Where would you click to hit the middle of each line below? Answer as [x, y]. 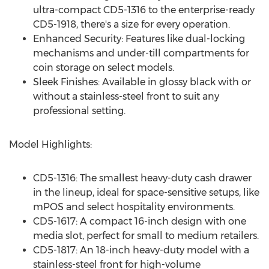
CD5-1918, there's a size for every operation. [131, 24]
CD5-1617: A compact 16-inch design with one [140, 221]
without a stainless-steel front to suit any [126, 96]
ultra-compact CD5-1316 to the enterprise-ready [144, 10]
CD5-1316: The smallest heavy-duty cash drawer [142, 178]
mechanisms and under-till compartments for [141, 53]
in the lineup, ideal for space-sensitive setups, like [146, 192]
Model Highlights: [50, 144]
